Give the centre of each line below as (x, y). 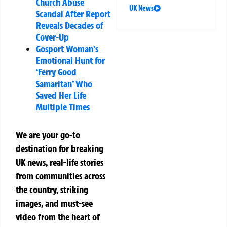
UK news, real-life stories (60, 162)
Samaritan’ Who (64, 83)
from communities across (61, 176)
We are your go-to (48, 135)
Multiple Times (63, 107)
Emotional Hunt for (70, 60)
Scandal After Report (73, 13)
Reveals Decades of (70, 25)
